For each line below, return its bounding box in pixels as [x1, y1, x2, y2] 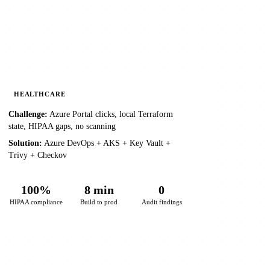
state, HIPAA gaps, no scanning [8, 122, 116, 131]
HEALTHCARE [13, 90, 66, 98]
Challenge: [8, 110, 48, 119]
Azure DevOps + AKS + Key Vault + [42, 139, 171, 148]
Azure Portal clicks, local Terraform [48, 110, 173, 119]
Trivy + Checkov [8, 151, 67, 160]
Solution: [8, 139, 42, 148]
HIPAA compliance [10, 198, 63, 206]
